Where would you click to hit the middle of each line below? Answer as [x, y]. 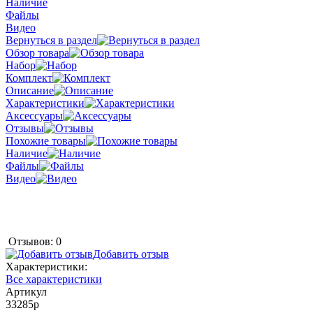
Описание [30, 90]
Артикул [26, 291]
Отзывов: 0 [35, 241]
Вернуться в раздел [51, 40]
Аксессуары [34, 115]
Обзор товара [37, 52]
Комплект [29, 78]
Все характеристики [54, 279]
